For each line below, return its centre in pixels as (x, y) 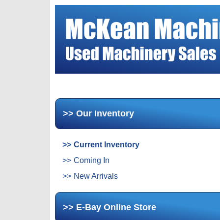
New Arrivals (96, 176)
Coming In (92, 160)
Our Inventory (105, 113)
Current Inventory (107, 145)
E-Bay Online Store (116, 207)
